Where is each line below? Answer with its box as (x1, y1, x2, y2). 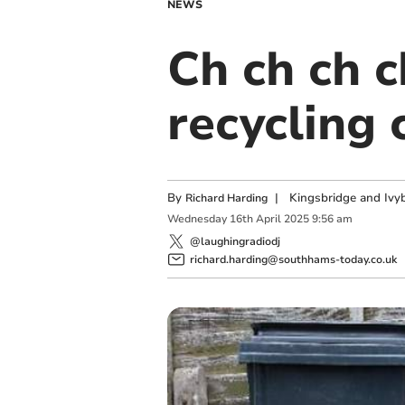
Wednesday (166, 212, 227, 227)
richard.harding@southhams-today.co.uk (189, 251, 397, 267)
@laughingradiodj (189, 233, 280, 249)
